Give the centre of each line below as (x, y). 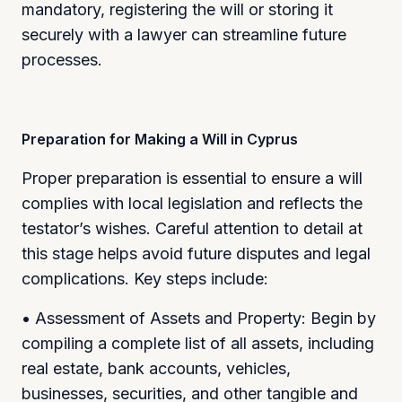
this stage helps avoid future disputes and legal (196, 253)
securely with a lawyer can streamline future (184, 34)
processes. (62, 59)
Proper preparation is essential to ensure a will (192, 178)
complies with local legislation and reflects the (192, 203)
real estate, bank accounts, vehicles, (156, 368)
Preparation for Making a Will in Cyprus (160, 139)
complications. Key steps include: (145, 278)
